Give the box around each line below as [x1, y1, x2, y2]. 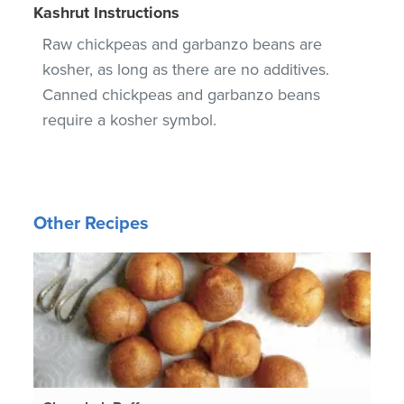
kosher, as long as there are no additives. [42, 59, 330, 79]
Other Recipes [33, 212, 150, 234]
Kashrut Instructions [33, 2, 180, 23]
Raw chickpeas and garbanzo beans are [42, 33, 323, 54]
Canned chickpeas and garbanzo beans [42, 84, 321, 105]
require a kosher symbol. [42, 109, 217, 130]
